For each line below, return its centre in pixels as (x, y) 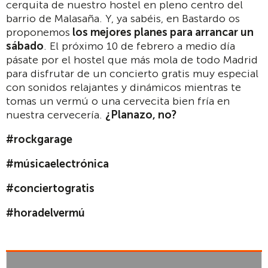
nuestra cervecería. (56, 115)
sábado (25, 46)
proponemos (38, 33)
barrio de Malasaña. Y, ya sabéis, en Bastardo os (123, 19)
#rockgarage (39, 140)
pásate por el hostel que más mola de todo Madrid (132, 60)
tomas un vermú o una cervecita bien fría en (118, 101)
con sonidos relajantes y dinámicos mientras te (124, 88)
